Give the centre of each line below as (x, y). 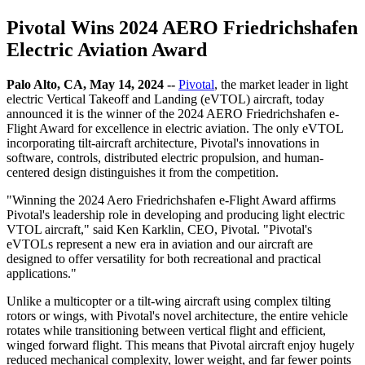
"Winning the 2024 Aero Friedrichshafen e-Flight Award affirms (171, 200)
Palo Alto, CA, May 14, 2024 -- (91, 85)
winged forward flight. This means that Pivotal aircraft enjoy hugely (180, 345)
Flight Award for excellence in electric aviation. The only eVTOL (175, 129)
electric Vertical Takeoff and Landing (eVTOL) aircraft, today (165, 99)
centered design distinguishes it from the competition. (143, 173)
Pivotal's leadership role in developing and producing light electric (176, 215)
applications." (42, 274)
